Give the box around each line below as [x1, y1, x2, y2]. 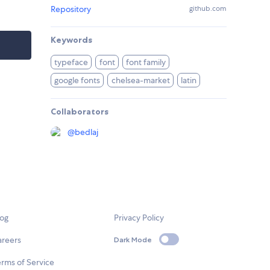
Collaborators [51, 106, 108, 118]
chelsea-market [111, 75, 170, 86]
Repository [51, 4, 91, 15]
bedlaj [75, 127, 98, 138]
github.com [189, 4, 227, 14]
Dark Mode [114, 234, 152, 244]
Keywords [51, 34, 92, 46]
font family [126, 57, 166, 68]
